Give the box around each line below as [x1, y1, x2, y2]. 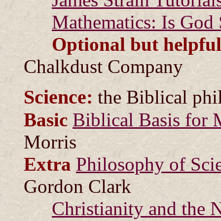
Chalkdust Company [24, 56, 183, 77]
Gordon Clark [24, 176, 131, 197]
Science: [24, 86, 93, 108]
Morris [24, 131, 76, 152]
